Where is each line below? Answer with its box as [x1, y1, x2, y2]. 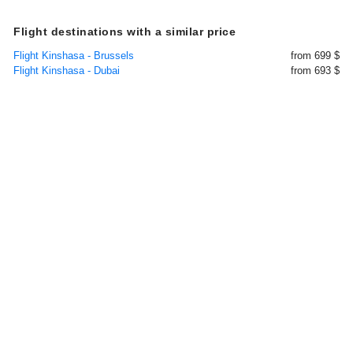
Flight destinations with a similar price [13, 25, 236, 38]
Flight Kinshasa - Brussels [13, 50, 134, 61]
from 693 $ [291, 65, 340, 76]
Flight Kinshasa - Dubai [13, 65, 120, 76]
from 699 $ [291, 50, 340, 61]
